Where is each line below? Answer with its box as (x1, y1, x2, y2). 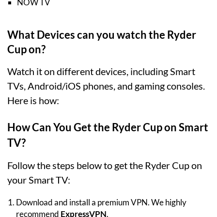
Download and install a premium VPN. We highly (16, 197, 186, 208)
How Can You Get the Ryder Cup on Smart (7, 121, 208, 134)
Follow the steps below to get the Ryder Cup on (7, 159, 202, 171)
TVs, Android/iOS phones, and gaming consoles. (7, 80, 205, 92)
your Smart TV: (7, 174, 70, 186)
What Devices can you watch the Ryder (7, 28, 196, 42)
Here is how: (7, 94, 59, 107)
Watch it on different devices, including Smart (7, 65, 195, 77)
